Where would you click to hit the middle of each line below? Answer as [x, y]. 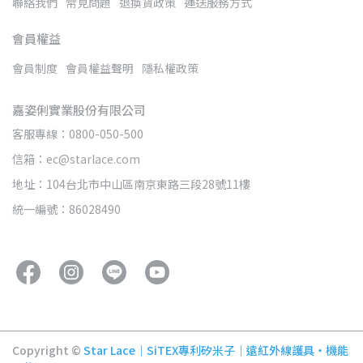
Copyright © [47, 350]
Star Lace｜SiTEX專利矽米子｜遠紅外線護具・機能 [216, 350]
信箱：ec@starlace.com [76, 159]
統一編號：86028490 [66, 209]
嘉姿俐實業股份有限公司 [79, 110]
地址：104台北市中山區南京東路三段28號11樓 [131, 184]
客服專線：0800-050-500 [78, 134]
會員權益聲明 [100, 68]
